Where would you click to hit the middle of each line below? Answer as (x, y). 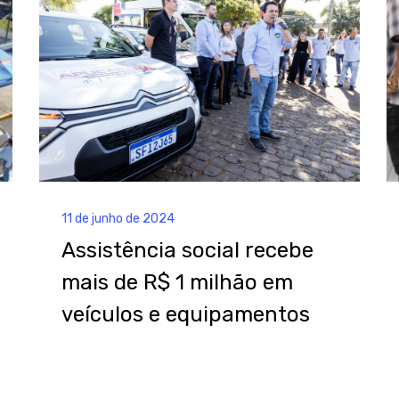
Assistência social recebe (187, 251)
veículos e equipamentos (186, 315)
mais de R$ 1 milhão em (177, 283)
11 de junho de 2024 (118, 219)
